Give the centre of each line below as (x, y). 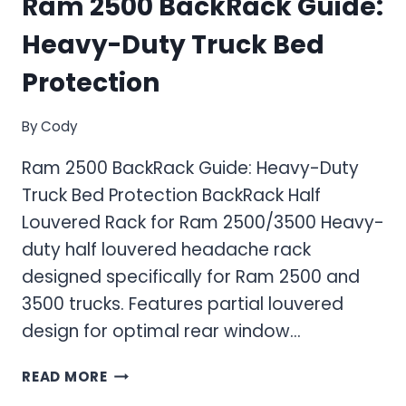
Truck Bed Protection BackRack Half (171, 196)
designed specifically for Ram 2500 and (191, 277)
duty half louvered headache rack (166, 250)
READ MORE (65, 377)
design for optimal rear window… (161, 332)
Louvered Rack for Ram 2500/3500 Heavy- (203, 223)
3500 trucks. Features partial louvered (183, 304)
